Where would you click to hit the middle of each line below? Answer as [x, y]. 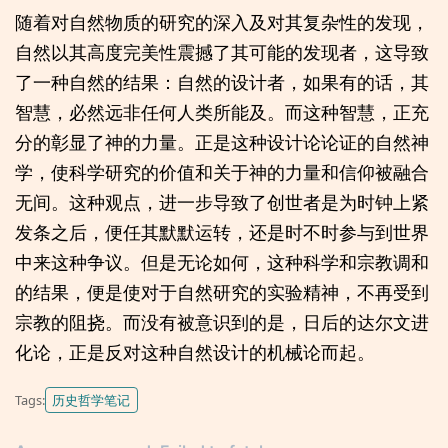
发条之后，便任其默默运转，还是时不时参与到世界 [222, 232]
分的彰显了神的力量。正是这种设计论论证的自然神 [222, 142]
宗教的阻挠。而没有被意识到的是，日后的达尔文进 [222, 322]
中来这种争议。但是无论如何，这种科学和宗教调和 [222, 262]
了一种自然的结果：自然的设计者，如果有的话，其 [222, 82]
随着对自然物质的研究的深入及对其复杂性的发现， [222, 22]
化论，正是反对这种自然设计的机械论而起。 [195, 352]
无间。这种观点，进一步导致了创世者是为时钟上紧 [222, 202]
